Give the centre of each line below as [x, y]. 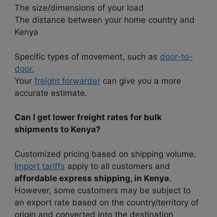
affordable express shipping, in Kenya [92, 178]
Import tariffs [40, 166]
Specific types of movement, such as [87, 56]
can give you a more [141, 81]
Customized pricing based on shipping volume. [105, 154]
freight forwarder [67, 81]
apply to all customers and [117, 166]
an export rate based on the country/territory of [107, 202]
